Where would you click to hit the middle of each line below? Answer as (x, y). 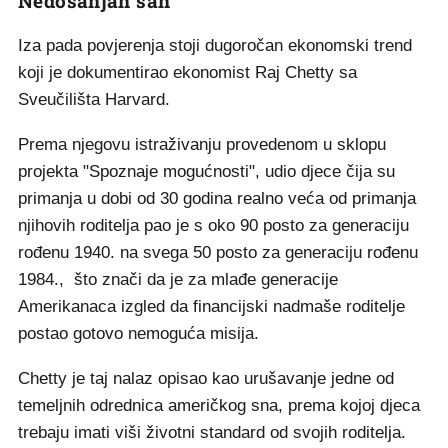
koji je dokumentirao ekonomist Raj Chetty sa (187, 72)
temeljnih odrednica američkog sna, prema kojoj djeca (219, 405)
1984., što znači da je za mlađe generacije (178, 279)
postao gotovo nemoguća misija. (138, 333)
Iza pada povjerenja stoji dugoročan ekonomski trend (215, 45)
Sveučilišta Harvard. (94, 99)
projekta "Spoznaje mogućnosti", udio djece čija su (206, 171)
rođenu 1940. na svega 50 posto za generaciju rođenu (218, 252)
